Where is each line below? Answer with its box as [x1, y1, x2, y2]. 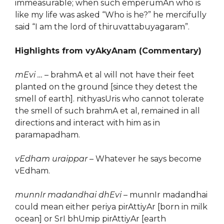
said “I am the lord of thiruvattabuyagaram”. [15, 22, 189, 31]
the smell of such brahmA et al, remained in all [15, 106, 200, 115]
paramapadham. [15, 130, 80, 139]
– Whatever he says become [87, 154, 201, 163]
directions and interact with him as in [15, 118, 160, 127]
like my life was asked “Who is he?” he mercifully [15, 10, 206, 19]
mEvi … [15, 70, 42, 79]
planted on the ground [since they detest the [15, 82, 197, 91]
